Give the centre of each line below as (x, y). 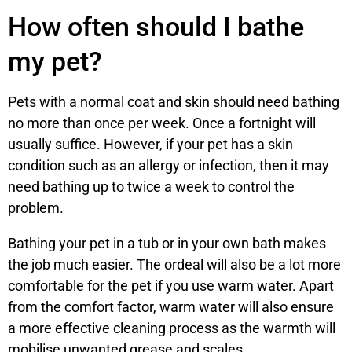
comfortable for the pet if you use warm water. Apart (171, 286)
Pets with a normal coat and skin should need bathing (174, 102)
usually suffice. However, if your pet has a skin (150, 144)
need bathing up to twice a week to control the (151, 187)
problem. (36, 208)
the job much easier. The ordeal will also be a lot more (174, 264)
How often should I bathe (156, 27)
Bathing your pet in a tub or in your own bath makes (167, 243)
